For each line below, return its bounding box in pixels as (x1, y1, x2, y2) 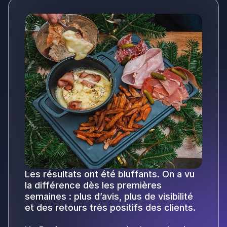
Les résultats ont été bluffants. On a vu (25, 168, 195, 179)
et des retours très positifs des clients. (25, 202, 196, 213)
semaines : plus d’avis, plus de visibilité (25, 191, 193, 202)
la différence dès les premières (25, 179, 162, 191)
